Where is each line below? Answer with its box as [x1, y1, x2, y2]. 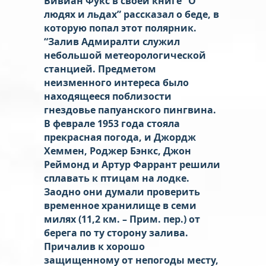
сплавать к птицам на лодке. [44, 171, 189, 185]
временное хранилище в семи [44, 198, 197, 212]
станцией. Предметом [44, 62, 156, 75]
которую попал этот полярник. [44, 21, 197, 34]
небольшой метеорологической [44, 48, 206, 62]
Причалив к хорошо [44, 239, 145, 253]
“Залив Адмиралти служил [44, 34, 180, 48]
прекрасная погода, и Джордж [44, 130, 196, 144]
